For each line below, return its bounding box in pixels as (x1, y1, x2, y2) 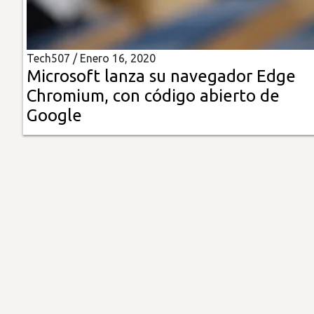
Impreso (11, 99, 56, 112)
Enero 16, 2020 (80, 52, 156, 65)
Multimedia (11, 59, 72, 72)
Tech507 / (27, 52, 80, 65)
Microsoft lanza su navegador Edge (27, 67, 296, 86)
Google (27, 106, 82, 125)
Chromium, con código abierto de (27, 86, 280, 106)
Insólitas (11, 19, 57, 32)
